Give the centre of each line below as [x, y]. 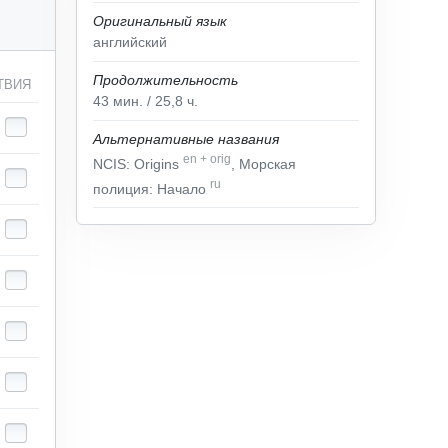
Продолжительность [165, 80]
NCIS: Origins [138, 163]
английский [130, 42]
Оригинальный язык [160, 21]
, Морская [263, 163]
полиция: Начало [151, 188]
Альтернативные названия [186, 139]
